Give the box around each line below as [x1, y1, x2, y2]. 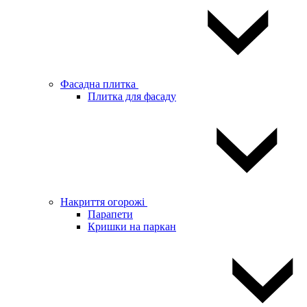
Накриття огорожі [60, 196, 147, 208]
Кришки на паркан [88, 221, 176, 232]
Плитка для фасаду [88, 90, 176, 102]
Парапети [88, 208, 133, 220]
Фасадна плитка [60, 78, 138, 90]
